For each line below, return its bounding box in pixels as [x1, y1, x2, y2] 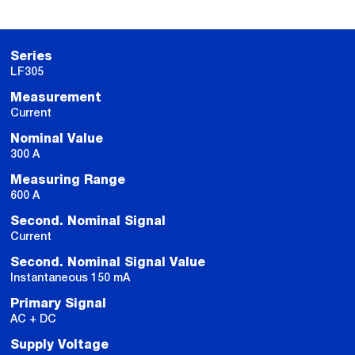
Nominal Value [10, 132, 103, 145]
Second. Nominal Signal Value [10, 256, 205, 269]
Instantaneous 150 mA [10, 271, 130, 284]
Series [10, 50, 52, 63]
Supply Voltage [10, 338, 109, 351]
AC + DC [10, 312, 56, 325]
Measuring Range [10, 174, 125, 186]
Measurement [10, 91, 101, 104]
